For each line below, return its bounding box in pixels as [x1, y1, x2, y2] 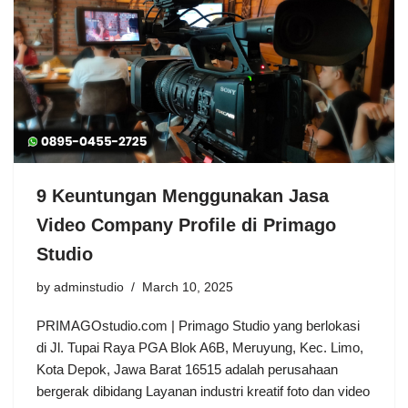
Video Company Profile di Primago [36, 215, 336, 236]
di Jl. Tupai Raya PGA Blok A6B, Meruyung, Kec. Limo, [36, 340, 363, 356]
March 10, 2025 [142, 280, 233, 295]
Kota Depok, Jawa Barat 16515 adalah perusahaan [36, 362, 338, 378]
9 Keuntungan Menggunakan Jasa [36, 186, 329, 207]
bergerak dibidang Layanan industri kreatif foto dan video [36, 383, 370, 400]
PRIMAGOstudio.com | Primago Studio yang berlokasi [36, 318, 360, 334]
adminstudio [54, 280, 124, 295]
